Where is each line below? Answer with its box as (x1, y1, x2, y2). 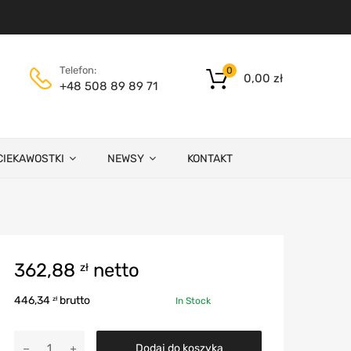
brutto (57, 293, 90, 307)
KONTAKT (187, 151, 233, 165)
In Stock (175, 295, 211, 306)
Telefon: (60, 63, 96, 76)
